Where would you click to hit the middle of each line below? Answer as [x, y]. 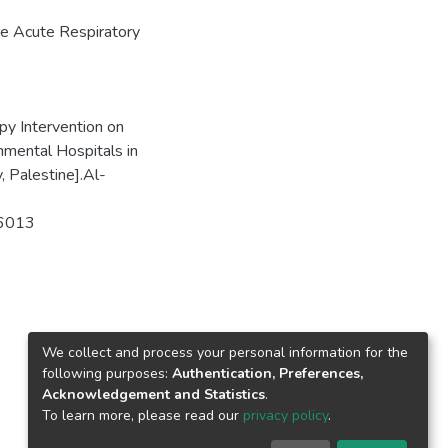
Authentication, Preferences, [267, 373]
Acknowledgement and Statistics [153, 394]
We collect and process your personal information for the [225, 352]
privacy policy [285, 415]
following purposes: [107, 373]
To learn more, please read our [142, 415]
